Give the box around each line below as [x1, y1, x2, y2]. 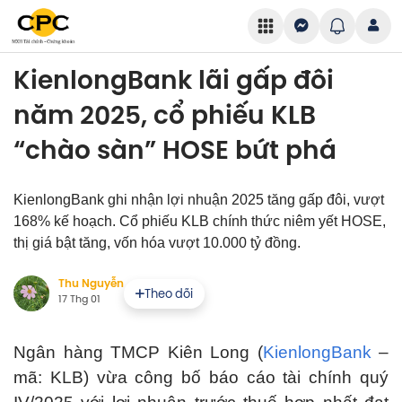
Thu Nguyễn [58, 275, 124, 292]
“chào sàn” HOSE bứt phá [13, 131, 336, 170]
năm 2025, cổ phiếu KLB [13, 96, 316, 135]
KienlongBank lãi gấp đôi [13, 61, 334, 100]
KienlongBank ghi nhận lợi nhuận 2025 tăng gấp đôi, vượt [13, 192, 384, 207]
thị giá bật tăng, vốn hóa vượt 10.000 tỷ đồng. [13, 235, 301, 250]
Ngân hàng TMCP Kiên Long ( [13, 343, 263, 362]
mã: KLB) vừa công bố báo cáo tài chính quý [13, 368, 389, 387]
